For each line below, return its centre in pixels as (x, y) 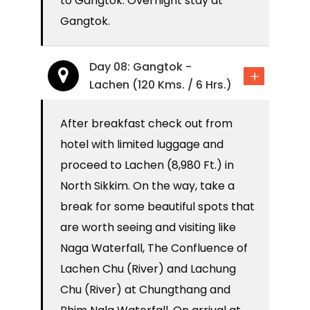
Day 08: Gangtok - (140, 67)
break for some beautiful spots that (157, 207)
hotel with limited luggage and (142, 145)
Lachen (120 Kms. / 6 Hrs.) (161, 85)
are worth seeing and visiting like (148, 228)
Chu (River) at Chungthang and (145, 290)
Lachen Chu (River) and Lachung (148, 269)
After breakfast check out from (146, 124)
